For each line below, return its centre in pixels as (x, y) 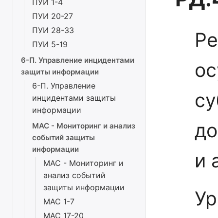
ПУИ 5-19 (50, 44)
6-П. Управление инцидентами (78, 60)
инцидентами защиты (74, 98)
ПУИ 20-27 (53, 16)
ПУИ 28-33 (53, 30)
